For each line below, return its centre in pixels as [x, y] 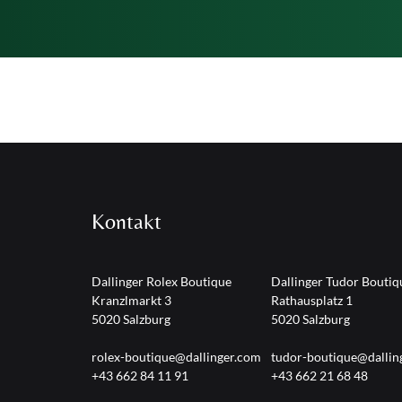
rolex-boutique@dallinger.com [176, 356]
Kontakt [127, 221]
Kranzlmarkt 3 [131, 300]
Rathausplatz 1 [311, 300]
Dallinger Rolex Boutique [162, 281]
